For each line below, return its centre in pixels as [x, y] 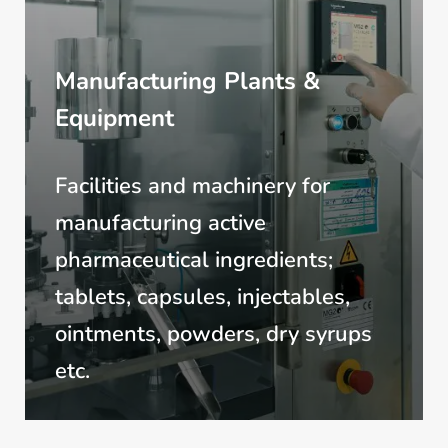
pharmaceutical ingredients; [193, 260]
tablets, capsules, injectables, [202, 297]
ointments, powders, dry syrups [213, 334]
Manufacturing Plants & [187, 81]
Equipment [114, 118]
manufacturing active [160, 223]
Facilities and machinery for [192, 186]
